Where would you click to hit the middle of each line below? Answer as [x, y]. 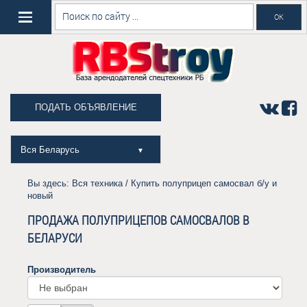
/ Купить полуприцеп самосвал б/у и [200, 183]
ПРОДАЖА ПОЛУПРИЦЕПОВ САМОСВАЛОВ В [138, 220]
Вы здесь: [50, 183]
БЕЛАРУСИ [55, 238]
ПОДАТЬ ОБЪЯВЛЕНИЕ [86, 107]
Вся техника [97, 183]
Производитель [62, 270]
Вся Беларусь [51, 150]
